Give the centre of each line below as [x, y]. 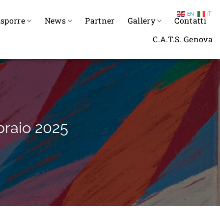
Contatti [190, 20]
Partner [100, 20]
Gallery [141, 20]
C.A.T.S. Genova [183, 39]
